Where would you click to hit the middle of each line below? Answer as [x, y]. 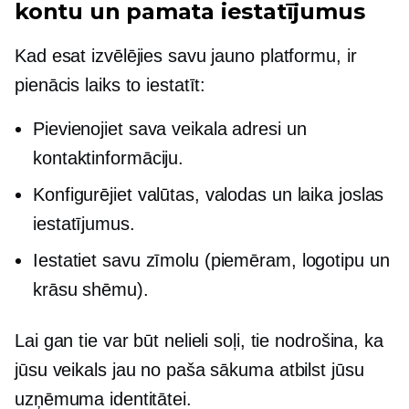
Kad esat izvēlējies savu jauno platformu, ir [186, 56]
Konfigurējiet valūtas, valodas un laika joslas [209, 195]
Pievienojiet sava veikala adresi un [170, 129]
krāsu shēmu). [91, 290]
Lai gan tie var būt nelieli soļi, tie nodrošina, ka [199, 341]
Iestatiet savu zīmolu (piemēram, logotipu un [211, 261]
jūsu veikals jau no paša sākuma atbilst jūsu [189, 370]
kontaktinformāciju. [109, 158]
